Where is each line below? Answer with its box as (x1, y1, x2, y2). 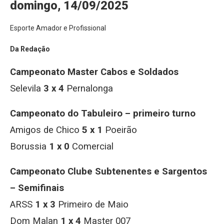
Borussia (10, 141, 49, 152)
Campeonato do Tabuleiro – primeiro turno (10, 108, 195, 119)
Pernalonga (64, 83, 113, 94)
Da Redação (10, 45, 50, 53)
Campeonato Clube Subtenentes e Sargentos (10, 166, 207, 177)
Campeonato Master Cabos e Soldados (10, 66, 178, 77)
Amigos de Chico (10, 124, 82, 135)
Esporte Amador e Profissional (10, 24, 106, 32)
